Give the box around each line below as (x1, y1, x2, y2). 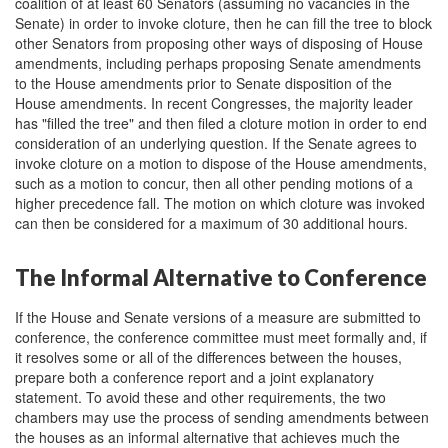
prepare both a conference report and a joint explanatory (15, 366, 374, 387)
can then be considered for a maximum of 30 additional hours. (15, 213, 408, 233)
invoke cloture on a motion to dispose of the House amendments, (15, 153, 427, 173)
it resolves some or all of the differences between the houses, (15, 346, 402, 367)
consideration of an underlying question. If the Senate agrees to (15, 133, 417, 153)
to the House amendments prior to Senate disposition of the (15, 73, 392, 93)
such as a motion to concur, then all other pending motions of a (15, 173, 413, 193)
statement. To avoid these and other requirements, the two (15, 386, 386, 407)
